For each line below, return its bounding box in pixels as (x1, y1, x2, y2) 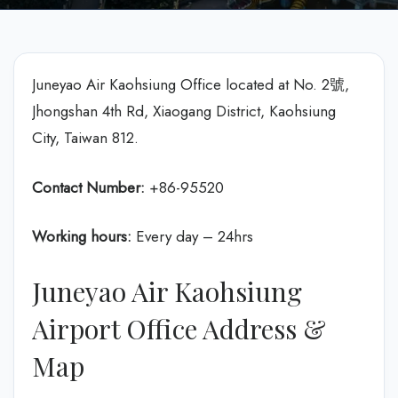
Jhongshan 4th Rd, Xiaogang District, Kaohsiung (32, 100, 336, 122)
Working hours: (32, 226, 136, 247)
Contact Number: (32, 176, 145, 198)
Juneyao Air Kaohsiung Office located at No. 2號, (32, 74, 349, 95)
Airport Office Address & (32, 310, 326, 346)
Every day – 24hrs (136, 226, 253, 247)
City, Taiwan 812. (32, 127, 139, 148)
